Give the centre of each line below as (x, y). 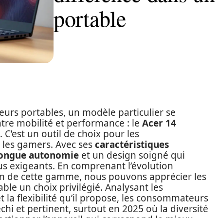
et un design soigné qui (132, 155)
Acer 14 (159, 123)
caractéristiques (132, 145)
